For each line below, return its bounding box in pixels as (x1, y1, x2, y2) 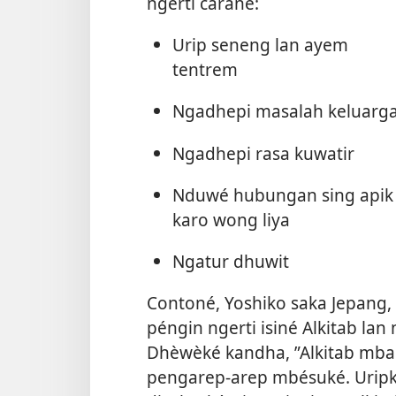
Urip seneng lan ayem (171, 33, 348, 57)
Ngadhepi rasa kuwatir (171, 141, 354, 165)
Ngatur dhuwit (171, 249, 289, 274)
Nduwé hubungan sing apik (171, 182, 393, 207)
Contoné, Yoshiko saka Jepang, (147, 291, 392, 316)
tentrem (171, 57, 238, 82)
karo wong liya (171, 207, 290, 232)
